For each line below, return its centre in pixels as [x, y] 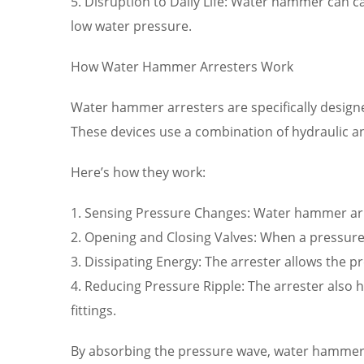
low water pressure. [131, 26]
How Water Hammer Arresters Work [182, 66]
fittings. [93, 310]
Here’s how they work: [138, 172]
